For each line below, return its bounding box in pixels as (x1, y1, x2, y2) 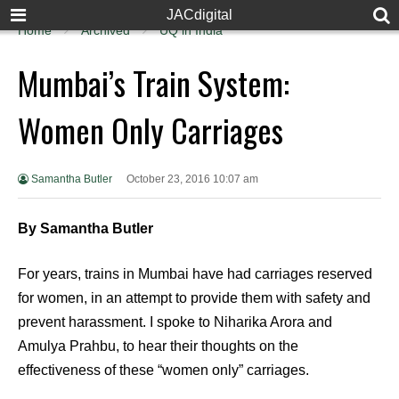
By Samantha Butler (18, 220, 153, 236)
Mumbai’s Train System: (18, 58, 289, 106)
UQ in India (159, 23, 223, 37)
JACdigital (167, 7, 232, 22)
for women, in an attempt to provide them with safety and (18, 289, 370, 305)
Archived (81, 23, 130, 37)
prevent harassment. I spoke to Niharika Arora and (18, 313, 332, 330)
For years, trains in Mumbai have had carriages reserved (18, 265, 372, 281)
